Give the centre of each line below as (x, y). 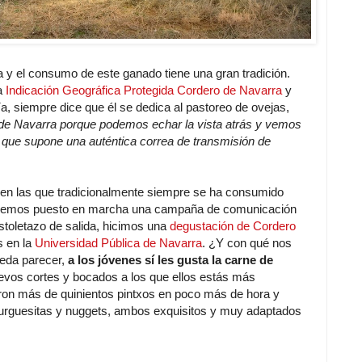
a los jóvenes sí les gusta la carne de (170, 259)
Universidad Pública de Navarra (118, 242)
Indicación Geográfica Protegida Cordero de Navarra (144, 90)
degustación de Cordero (233, 225)
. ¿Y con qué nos (247, 242)
